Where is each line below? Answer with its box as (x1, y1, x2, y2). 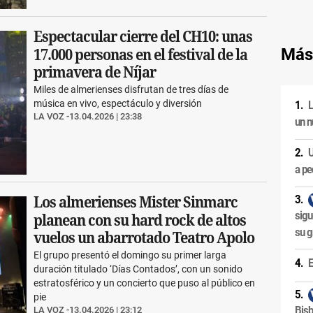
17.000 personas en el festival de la (34, 45, 248, 64)
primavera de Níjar (34, 62, 156, 82)
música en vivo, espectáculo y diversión (34, 97, 203, 109)
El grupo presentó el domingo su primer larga (34, 249, 227, 261)
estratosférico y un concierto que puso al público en (34, 277, 256, 289)
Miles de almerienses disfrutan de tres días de (34, 83, 229, 95)
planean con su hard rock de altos (34, 210, 247, 230)
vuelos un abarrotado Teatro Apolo (34, 228, 255, 247)
